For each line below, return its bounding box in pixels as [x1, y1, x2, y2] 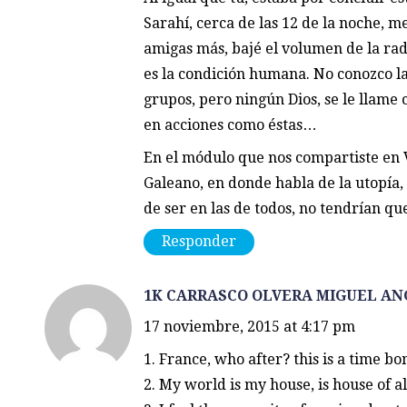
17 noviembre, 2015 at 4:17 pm [143, 318, 355, 336]
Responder [161, 233, 236, 251]
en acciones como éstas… [143, 116, 317, 134]
